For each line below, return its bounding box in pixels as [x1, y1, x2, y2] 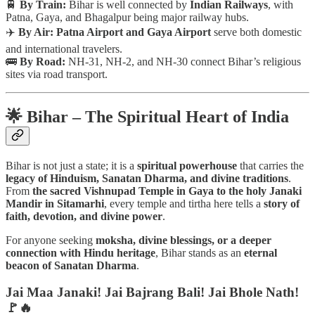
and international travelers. [6, 42, 122, 55]
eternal [244, 246, 277, 259]
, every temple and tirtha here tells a [104, 197, 264, 210]
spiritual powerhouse [137, 159, 237, 172]
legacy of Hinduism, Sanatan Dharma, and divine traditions [6, 172, 288, 184]
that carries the [237, 159, 304, 172]
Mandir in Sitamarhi [6, 197, 104, 210]
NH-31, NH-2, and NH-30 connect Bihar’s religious [65, 55, 301, 67]
